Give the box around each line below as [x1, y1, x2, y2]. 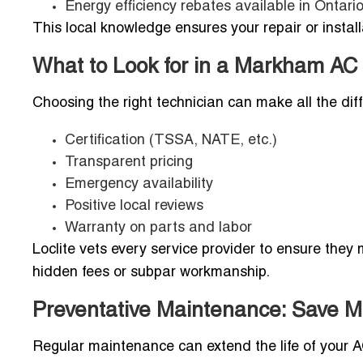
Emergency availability [65, 177, 213, 191]
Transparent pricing [65, 155, 193, 169]
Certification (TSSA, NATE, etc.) [65, 133, 277, 147]
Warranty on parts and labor [65, 220, 252, 235]
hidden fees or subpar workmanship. [32, 265, 270, 280]
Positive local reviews [65, 199, 203, 213]
